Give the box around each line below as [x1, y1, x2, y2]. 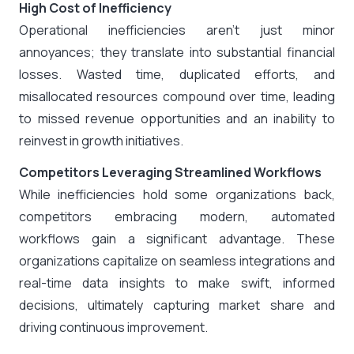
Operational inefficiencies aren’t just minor [19, 21, 335, 39]
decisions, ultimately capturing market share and [19, 296, 335, 314]
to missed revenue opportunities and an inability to [19, 110, 335, 127]
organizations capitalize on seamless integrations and [19, 252, 335, 269]
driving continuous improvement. [19, 318, 208, 336]
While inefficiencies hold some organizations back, [19, 186, 335, 203]
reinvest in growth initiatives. [19, 132, 183, 149]
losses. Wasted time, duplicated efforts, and [19, 66, 335, 83]
